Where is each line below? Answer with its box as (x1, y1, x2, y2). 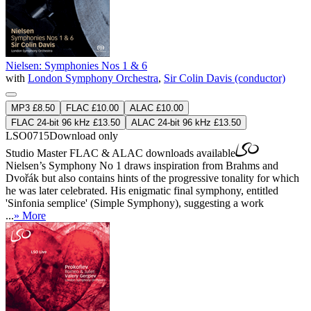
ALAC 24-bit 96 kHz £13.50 (131, 117, 241, 128)
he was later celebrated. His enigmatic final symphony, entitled (6, 184, 278, 196)
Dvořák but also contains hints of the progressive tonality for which (6, 171, 299, 184)
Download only (49, 129, 118, 142)
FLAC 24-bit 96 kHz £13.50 (11, 117, 120, 128)
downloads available (143, 146, 235, 159)
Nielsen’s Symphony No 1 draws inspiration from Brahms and (6, 159, 278, 171)
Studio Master (6, 146, 69, 159)
